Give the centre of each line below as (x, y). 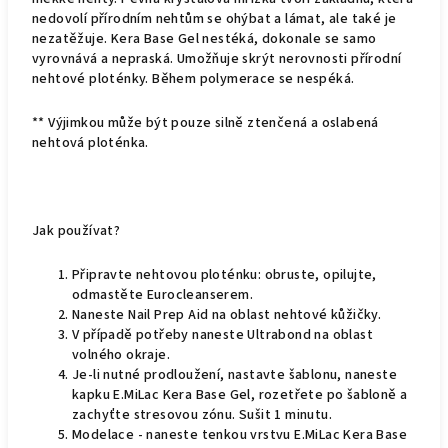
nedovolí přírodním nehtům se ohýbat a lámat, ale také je (214, 19)
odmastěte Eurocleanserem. (162, 295)
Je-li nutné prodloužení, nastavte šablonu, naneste (234, 375)
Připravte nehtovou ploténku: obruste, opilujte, (224, 275)
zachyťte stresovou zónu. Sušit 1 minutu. (202, 415)
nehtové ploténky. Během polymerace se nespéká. (193, 79)
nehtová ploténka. (90, 143)
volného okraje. (121, 355)
